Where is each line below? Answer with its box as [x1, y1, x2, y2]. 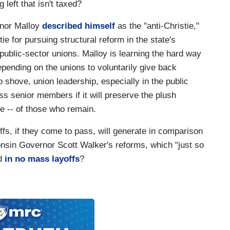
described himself [42, 21, 115, 31]
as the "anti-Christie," [115, 21, 199, 31]
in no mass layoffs [5, 154, 80, 164]
